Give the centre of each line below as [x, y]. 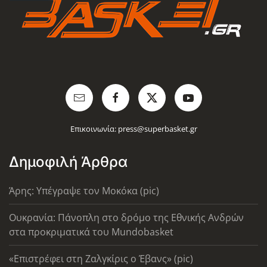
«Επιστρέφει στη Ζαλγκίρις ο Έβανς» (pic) [101, 258]
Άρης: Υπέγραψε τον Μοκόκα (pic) [84, 190]
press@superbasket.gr [157, 128]
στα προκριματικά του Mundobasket [91, 232]
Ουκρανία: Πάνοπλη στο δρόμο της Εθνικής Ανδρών [126, 217]
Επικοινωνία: [94, 128]
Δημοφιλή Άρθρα [68, 162]
